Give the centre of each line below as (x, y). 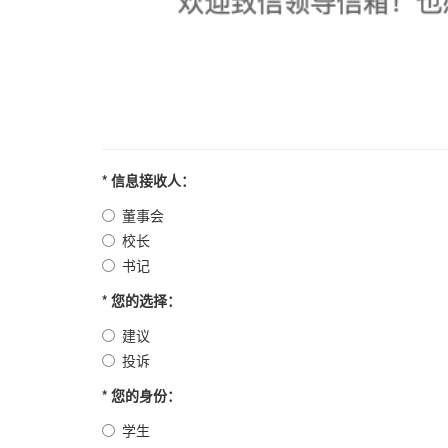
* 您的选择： (141, 299)
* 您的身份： (141, 394)
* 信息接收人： (148, 179)
